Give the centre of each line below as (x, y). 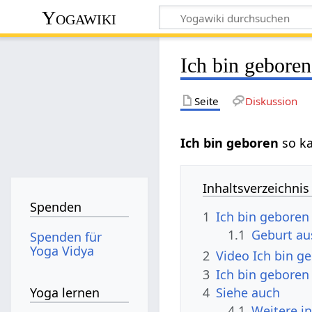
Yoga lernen (65, 293)
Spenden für (66, 236)
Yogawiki (79, 17)
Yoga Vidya (62, 250)
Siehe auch (248, 292)
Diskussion (271, 101)
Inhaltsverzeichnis (256, 188)
